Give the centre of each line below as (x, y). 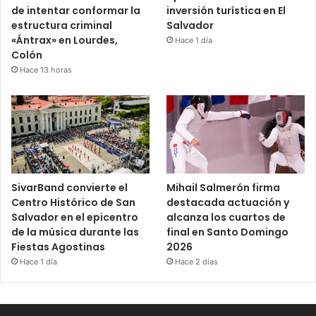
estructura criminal (62, 26)
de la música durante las (75, 232)
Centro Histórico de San (73, 202)
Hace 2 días (197, 261)
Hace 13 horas (46, 70)
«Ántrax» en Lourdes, (65, 41)
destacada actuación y (228, 202)
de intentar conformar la (76, 11)
